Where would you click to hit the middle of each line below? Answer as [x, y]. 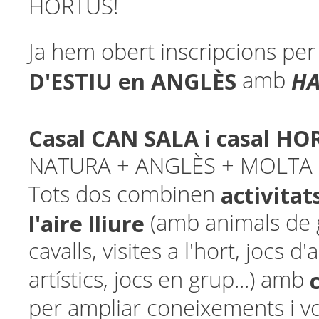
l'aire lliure [87, 224]
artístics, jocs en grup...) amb [169, 280]
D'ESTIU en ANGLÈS [135, 81]
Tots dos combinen [125, 195]
